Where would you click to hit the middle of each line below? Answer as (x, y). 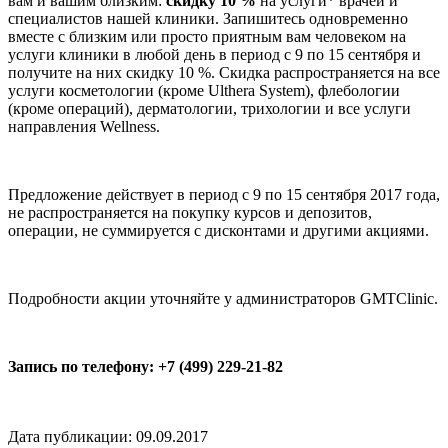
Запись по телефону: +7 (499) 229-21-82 (145, 366)
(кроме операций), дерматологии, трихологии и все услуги (209, 108)
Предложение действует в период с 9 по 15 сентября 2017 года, (224, 194)
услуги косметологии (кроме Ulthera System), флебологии (204, 90)
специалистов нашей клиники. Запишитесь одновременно (208, 18)
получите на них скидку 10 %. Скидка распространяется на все (224, 72)
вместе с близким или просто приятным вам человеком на (207, 36)
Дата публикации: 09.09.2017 (108, 436)
